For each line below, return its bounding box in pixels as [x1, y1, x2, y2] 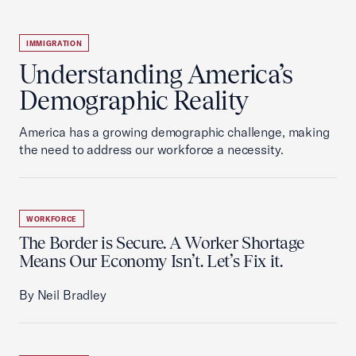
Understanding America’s [19, 60, 293, 89]
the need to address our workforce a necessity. [19, 141, 284, 157]
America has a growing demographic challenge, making [19, 124, 330, 140]
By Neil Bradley [19, 287, 106, 303]
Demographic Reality [19, 86, 249, 115]
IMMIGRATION [26, 39, 83, 48]
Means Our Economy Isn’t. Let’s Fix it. [19, 251, 294, 271]
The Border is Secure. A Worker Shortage [19, 233, 305, 253]
